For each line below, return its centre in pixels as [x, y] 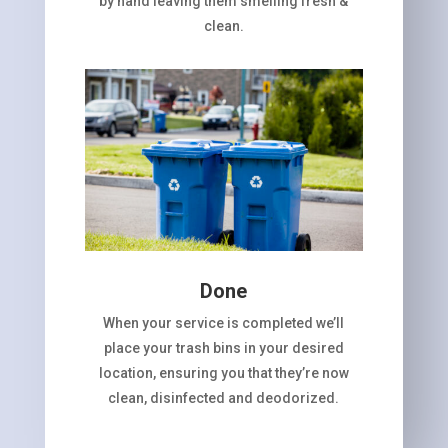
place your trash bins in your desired [223, 347]
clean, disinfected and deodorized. [224, 397]
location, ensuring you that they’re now [223, 372]
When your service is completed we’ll [224, 322]
